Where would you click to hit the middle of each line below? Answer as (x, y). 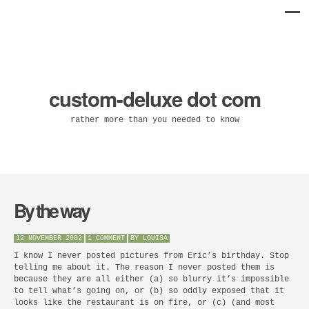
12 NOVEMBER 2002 (49, 238)
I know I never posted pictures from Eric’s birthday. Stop (151, 256)
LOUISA (155, 238)
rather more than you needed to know (154, 120)
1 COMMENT (106, 238)
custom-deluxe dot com (154, 99)
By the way (51, 210)
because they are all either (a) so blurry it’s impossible (151, 279)
